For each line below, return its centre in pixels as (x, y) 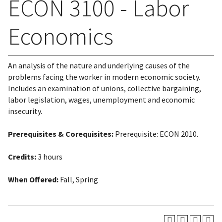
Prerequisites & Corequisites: (61, 134)
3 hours (49, 157)
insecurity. (25, 111)
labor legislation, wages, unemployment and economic (101, 100)
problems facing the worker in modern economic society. (104, 77)
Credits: (22, 157)
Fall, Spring (78, 179)
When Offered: (33, 179)
